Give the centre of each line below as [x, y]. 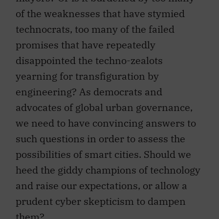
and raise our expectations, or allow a [101, 181]
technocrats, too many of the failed [95, 24]
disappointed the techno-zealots [89, 56]
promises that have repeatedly [86, 40]
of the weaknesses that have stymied [100, 9]
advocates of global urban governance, [104, 103]
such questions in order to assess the [100, 134]
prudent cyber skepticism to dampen [101, 197]
